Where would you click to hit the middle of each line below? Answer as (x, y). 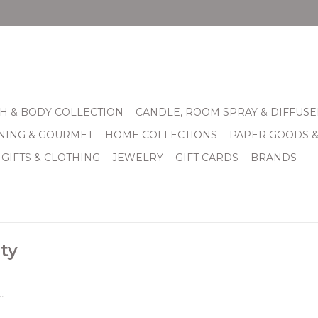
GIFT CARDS (207, 158)
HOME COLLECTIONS (161, 135)
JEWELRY (138, 158)
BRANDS (274, 158)
